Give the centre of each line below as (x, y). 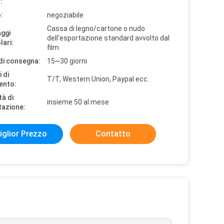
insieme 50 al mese (78, 102)
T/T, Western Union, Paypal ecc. (98, 79)
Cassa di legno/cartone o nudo (96, 28)
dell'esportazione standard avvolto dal (108, 38)
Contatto (113, 134)
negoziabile (65, 15)
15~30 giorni (67, 61)
